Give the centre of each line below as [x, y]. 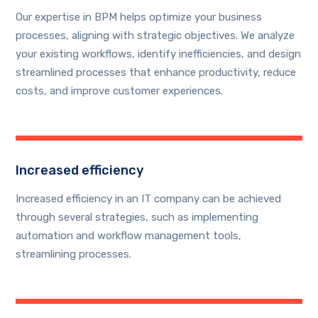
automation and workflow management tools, [129, 236]
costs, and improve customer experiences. [120, 91]
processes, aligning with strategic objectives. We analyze [155, 36]
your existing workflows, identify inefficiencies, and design [159, 54]
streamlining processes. [74, 254]
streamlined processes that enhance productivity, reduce [156, 73]
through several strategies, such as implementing [137, 218]
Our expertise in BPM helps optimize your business [139, 17]
